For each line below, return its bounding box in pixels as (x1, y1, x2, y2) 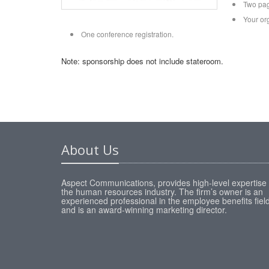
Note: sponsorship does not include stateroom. (61, 55, 223, 67)
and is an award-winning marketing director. (61, 204, 227, 216)
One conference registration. (81, 29, 174, 39)
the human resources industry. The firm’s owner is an (61, 186, 263, 198)
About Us (61, 141, 119, 159)
